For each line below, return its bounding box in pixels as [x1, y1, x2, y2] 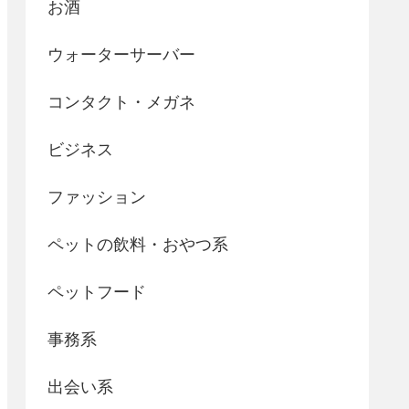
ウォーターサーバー [47, 45, 195, 64]
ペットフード [47, 282, 146, 301]
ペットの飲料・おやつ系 [47, 235, 228, 254]
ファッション [47, 187, 146, 206]
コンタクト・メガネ [47, 92, 195, 111]
